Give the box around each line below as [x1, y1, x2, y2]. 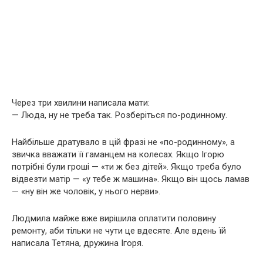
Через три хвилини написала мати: [12, 97, 150, 108]
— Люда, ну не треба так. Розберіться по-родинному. [12, 110, 227, 120]
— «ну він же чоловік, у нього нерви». [12, 186, 160, 197]
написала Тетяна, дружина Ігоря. [12, 238, 143, 248]
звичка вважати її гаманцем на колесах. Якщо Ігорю [12, 149, 224, 160]
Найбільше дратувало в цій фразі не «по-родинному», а [12, 137, 235, 147]
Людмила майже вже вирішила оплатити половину [12, 213, 216, 224]
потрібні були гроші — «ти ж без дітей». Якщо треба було [12, 161, 241, 172]
